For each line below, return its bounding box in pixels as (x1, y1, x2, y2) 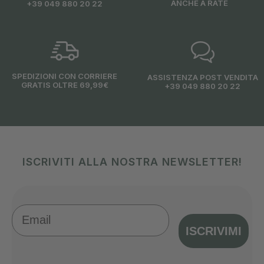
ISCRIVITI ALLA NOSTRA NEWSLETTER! (22, 155, 242, 168)
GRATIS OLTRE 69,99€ (21, 80, 108, 90)
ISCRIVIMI (186, 224, 242, 237)
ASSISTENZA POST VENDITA (147, 72, 258, 82)
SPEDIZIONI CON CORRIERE (12, 71, 117, 81)
